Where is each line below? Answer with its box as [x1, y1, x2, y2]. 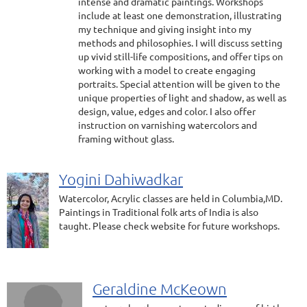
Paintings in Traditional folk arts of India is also [59, 206, 258, 218]
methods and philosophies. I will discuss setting [78, 36, 282, 49]
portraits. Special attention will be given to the [78, 77, 280, 90]
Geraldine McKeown [93, 280, 227, 297]
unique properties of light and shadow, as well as [78, 91, 286, 103]
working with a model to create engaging [78, 64, 256, 76]
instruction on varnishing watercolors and [78, 119, 257, 131]
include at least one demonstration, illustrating [78, 9, 282, 21]
